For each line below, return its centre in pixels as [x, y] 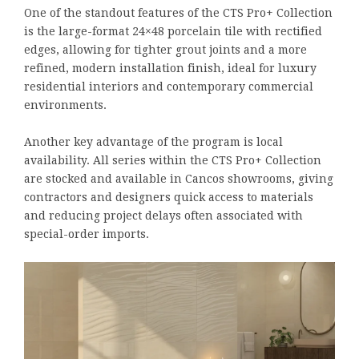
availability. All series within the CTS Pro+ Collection [173, 161]
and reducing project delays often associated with [163, 216]
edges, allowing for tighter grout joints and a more [165, 50]
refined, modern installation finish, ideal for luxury [170, 69]
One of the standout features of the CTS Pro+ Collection [178, 13]
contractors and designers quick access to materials [169, 198]
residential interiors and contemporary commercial [169, 87]
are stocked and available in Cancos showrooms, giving [179, 179]
